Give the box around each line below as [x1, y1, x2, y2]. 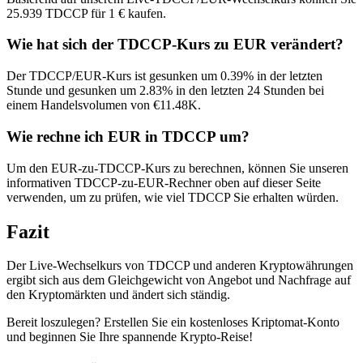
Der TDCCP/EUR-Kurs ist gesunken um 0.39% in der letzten [6, 69, 322, 83]
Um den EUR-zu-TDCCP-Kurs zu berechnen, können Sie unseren [6, 160, 348, 175]
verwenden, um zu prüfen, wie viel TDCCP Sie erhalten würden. [6, 190, 339, 204]
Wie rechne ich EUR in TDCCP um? [6, 127, 250, 145]
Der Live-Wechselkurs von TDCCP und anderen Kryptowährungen [6, 258, 353, 273]
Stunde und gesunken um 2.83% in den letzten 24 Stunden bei [6, 83, 324, 98]
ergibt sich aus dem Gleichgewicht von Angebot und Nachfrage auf [6, 273, 351, 288]
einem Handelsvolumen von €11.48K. [6, 98, 201, 113]
